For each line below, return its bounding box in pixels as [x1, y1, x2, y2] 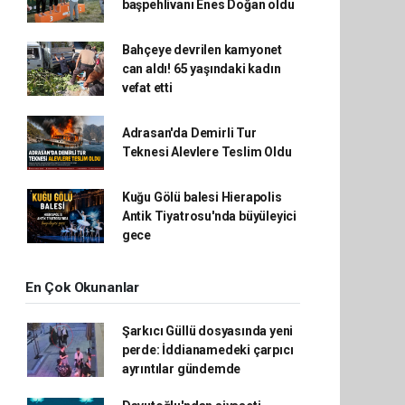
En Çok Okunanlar [25, 278, 139, 296]
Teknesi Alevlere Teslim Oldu [121, 144, 292, 159]
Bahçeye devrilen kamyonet [121, 42, 283, 57]
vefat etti [121, 80, 173, 95]
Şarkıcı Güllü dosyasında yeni [121, 323, 294, 338]
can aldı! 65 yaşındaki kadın [121, 61, 281, 76]
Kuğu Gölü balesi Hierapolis [121, 189, 282, 204]
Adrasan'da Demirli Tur [121, 125, 257, 140]
